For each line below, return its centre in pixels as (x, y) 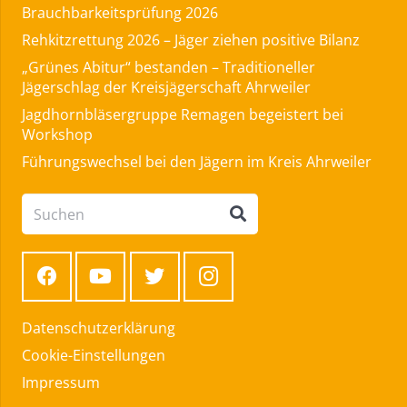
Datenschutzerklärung (99, 328)
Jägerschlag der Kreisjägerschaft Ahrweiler (166, 88)
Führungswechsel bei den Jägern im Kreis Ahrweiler (197, 162)
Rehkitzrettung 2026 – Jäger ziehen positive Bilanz (191, 40)
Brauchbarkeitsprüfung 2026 (120, 13)
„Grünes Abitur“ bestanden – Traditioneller (169, 68)
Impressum (61, 383)
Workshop (57, 135)
